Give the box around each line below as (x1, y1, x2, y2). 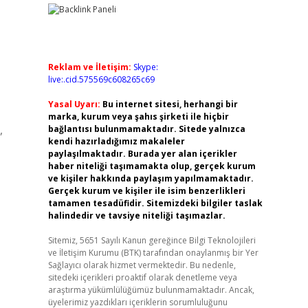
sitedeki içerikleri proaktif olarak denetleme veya (47, 272, 237, 283)
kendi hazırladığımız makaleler (47, 135, 185, 147)
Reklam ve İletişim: (47, 61, 131, 73)
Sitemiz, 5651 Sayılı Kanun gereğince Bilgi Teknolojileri (47, 234, 256, 246)
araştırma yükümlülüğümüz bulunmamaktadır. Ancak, (47, 284, 254, 296)
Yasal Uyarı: (47, 98, 100, 110)
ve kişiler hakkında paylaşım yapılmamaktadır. (47, 173, 254, 184)
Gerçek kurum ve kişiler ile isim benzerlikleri (47, 185, 245, 197)
